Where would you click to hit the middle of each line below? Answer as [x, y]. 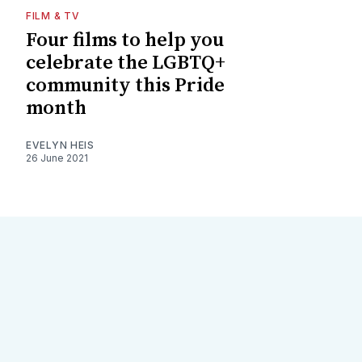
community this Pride [125, 85]
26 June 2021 [57, 158]
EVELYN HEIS [60, 145]
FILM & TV [53, 15]
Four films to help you [125, 40]
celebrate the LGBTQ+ [126, 63]
